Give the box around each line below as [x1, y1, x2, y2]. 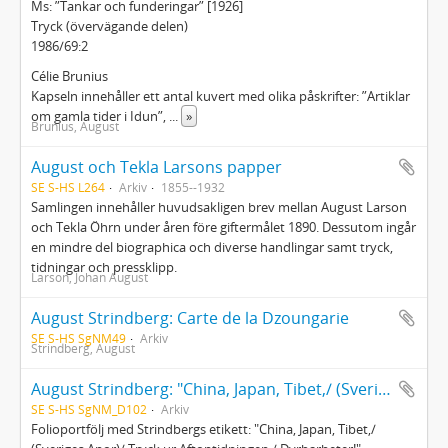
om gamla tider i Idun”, [31, 107, 169, 125]
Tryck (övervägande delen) [31, 17, 188, 35]
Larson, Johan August [31, 269, 148, 285]
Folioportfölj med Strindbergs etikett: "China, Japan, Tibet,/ [31, 420, 376, 438]
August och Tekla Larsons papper [31, 156, 282, 178]
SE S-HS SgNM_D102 [31, 401, 147, 417]
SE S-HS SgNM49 [31, 330, 126, 346]
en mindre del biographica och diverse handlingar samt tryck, [31, 238, 393, 256]
